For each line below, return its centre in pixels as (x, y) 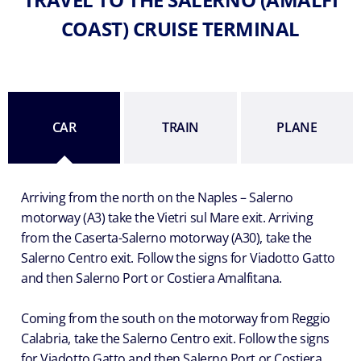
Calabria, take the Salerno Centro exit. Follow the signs (175, 338)
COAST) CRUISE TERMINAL (180, 28)
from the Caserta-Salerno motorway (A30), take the (166, 237)
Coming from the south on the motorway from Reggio (176, 318)
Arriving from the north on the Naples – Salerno (157, 197)
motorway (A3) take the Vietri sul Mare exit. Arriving (167, 217)
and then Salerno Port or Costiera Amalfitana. (151, 278)
